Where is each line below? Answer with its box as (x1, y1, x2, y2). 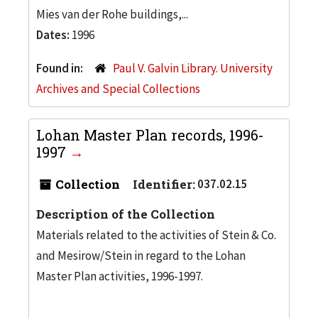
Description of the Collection (36, 205, 215, 222)
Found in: (36, 60, 85, 76)
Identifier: (133, 175, 195, 192)
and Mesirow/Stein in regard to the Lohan (36, 247, 246, 263)
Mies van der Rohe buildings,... (36, 6, 188, 22)
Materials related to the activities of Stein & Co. (36, 226, 276, 243)
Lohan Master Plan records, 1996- (36, 125, 264, 144)
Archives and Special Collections (36, 80, 200, 97)
